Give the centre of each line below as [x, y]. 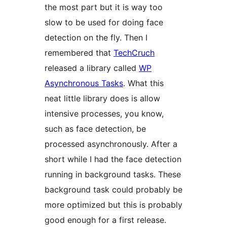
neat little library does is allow [102, 99]
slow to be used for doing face [104, 23]
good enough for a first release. [105, 220]
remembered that [79, 53]
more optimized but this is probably [113, 205]
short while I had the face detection [113, 159]
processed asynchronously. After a [111, 144]
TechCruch [134, 53]
